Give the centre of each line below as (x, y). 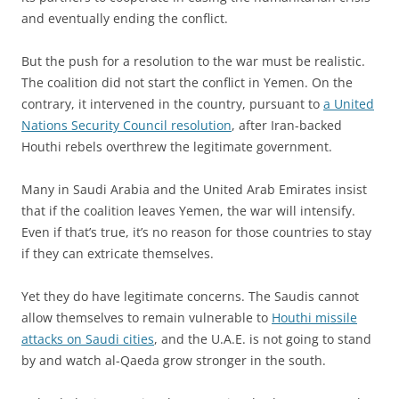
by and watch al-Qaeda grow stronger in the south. (174, 360)
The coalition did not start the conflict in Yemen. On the (187, 82)
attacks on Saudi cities (88, 339)
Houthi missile (314, 318)
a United (349, 104)
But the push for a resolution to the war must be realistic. (193, 61)
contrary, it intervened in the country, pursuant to (172, 104)
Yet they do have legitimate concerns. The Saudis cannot (190, 296)
